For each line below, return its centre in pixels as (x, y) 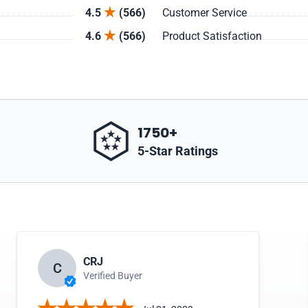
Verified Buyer (113, 275)
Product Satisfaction (212, 36)
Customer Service (205, 13)
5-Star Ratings (178, 151)
